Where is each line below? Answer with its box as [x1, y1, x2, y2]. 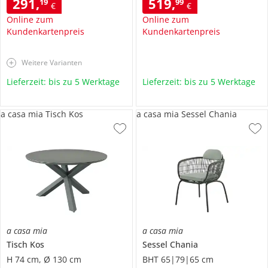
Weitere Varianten [22, 57, 82, 68]
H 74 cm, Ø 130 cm [7, 253, 81, 265]
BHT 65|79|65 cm [142, 253, 214, 265]
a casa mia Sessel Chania [136, 108, 237, 120]
